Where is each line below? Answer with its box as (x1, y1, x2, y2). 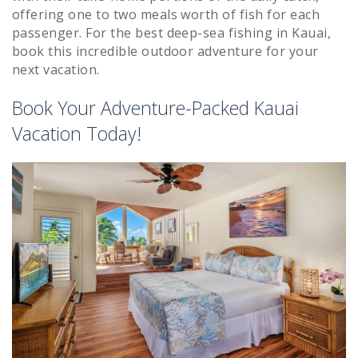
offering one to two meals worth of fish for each (12, 6, 320, 24)
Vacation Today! (12, 121, 141, 147)
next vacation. (12, 61, 100, 79)
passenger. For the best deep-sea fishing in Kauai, (12, 24, 332, 42)
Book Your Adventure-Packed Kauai (12, 95, 299, 121)
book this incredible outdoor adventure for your (12, 42, 319, 61)
